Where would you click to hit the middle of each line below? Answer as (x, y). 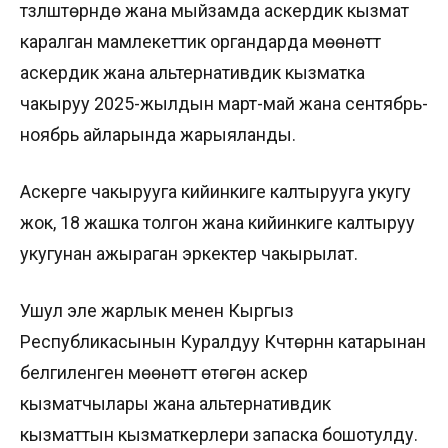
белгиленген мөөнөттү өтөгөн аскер (164, 372)
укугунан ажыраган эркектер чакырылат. (189, 253)
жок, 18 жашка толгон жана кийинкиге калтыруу (217, 222)
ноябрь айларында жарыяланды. (158, 134)
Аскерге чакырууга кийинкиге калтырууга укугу (215, 191)
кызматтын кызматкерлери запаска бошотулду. (219, 434)
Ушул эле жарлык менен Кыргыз (157, 310)
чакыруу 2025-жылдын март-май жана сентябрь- (224, 103)
